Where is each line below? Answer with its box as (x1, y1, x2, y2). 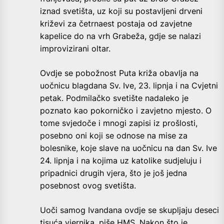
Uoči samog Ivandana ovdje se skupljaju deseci (40, 205, 219, 215)
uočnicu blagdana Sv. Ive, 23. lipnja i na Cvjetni (40, 80, 218, 91)
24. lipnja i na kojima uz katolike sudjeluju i (40, 155, 201, 166)
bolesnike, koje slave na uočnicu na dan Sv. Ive (40, 143, 217, 153)
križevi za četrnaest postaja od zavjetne (40, 18, 192, 29)
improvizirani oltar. (40, 43, 110, 54)
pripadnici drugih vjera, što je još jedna (40, 168, 187, 178)
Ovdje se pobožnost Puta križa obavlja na (40, 68, 198, 78)
